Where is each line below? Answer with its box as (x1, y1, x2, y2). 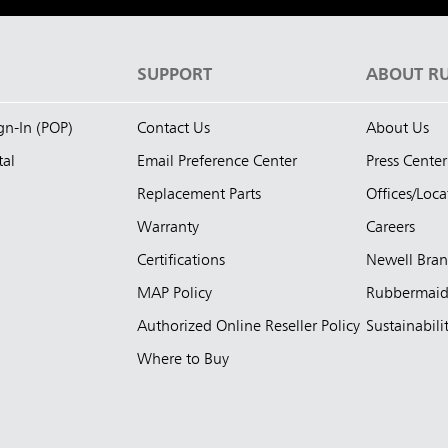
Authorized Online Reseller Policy (137, 318, 360, 335)
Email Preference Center (137, 153, 297, 170)
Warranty (137, 219, 199, 236)
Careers (366, 219, 415, 236)
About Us (366, 120, 429, 137)
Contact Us (137, 120, 210, 137)
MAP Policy (137, 285, 212, 302)
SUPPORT (137, 65, 212, 84)
